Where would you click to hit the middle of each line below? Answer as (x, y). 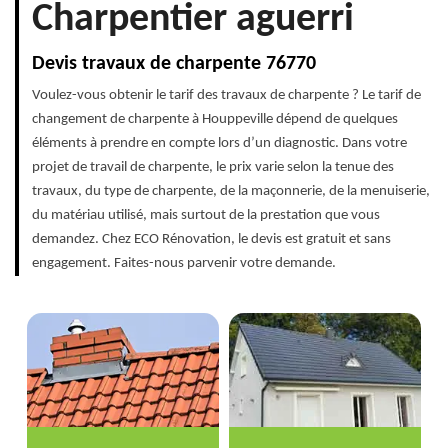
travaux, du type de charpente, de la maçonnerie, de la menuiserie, (231, 191)
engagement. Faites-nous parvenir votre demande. (184, 263)
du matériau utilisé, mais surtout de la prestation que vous (206, 215)
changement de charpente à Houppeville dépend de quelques (215, 119)
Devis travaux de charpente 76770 (174, 64)
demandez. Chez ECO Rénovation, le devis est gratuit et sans (211, 239)
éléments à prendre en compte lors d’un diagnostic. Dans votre (219, 143)
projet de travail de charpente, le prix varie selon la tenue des (213, 167)
